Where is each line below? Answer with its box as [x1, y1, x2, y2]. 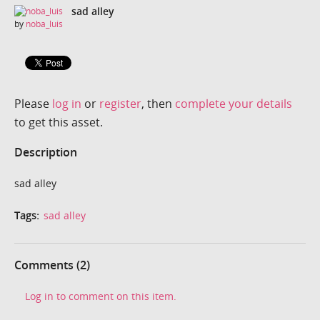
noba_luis [26, 18, 63, 31]
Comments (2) [14, 256, 90, 273]
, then [141, 95, 175, 111]
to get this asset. [14, 114, 103, 130]
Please [14, 95, 52, 111]
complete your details [175, 95, 292, 111]
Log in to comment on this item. [25, 289, 176, 303]
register [99, 95, 141, 111]
